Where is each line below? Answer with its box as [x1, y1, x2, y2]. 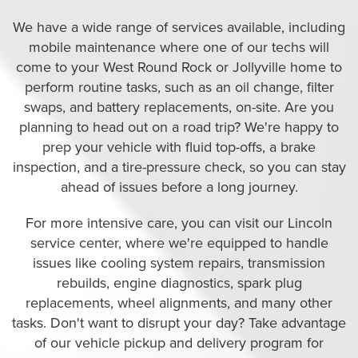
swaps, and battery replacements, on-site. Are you [24, 97, 334, 117]
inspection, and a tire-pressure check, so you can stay [12, 157, 346, 177]
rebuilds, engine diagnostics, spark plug [56, 272, 302, 293]
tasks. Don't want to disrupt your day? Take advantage [12, 312, 346, 333]
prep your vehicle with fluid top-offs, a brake [42, 137, 316, 157]
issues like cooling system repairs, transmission [33, 253, 325, 273]
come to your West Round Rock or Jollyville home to [16, 57, 342, 78]
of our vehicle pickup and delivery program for [34, 332, 324, 353]
